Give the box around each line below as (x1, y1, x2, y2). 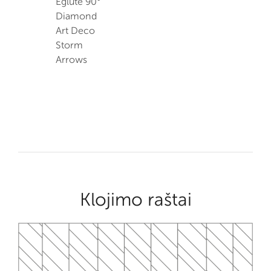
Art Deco (56, 25, 95, 36)
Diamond (56, 10, 97, 22)
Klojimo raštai (79, 189, 192, 211)
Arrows (56, 54, 87, 65)
